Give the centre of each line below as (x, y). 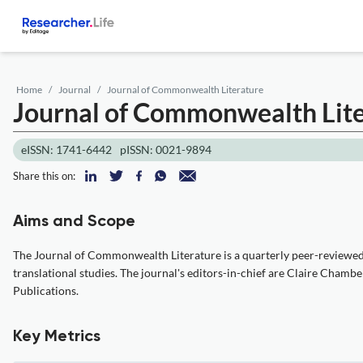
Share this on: (44, 176)
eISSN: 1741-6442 (66, 149)
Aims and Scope (74, 222)
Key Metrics (57, 337)
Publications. (46, 290)
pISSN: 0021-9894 (166, 149)
